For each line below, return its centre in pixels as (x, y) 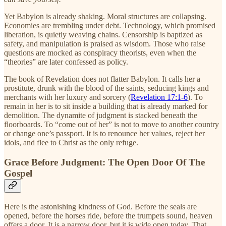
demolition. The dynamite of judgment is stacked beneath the (101, 116)
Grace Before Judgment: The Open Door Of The (104, 162)
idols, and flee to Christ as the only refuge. (71, 143)
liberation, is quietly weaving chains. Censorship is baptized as (103, 35)
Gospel (18, 174)
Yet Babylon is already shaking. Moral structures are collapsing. (105, 17)
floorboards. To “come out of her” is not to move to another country (111, 125)
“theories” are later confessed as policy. (66, 62)
